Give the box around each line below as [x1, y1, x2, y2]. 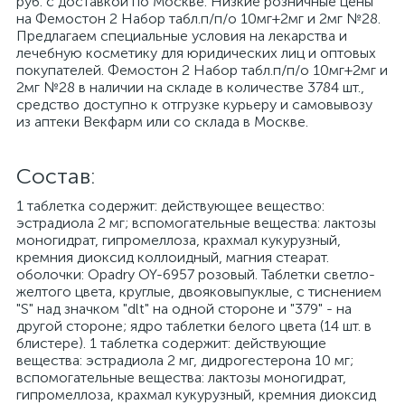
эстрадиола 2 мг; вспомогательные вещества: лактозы [16, 214, 376, 231]
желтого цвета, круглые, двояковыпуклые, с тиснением [16, 283, 381, 300]
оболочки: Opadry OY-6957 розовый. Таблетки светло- [16, 266, 375, 283]
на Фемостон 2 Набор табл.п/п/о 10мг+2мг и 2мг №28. [16, 10, 381, 27]
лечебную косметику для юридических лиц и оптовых [16, 44, 376, 61]
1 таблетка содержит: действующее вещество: [16, 197, 325, 214]
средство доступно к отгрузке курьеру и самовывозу [16, 96, 372, 113]
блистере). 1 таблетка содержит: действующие [16, 334, 326, 352]
